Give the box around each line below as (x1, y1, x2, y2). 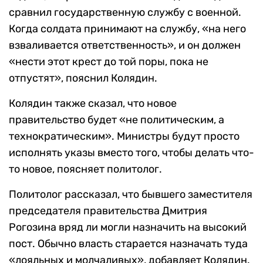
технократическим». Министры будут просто (9, 130, 240, 143)
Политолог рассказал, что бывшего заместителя (9, 188, 252, 201)
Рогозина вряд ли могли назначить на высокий (9, 221, 247, 234)
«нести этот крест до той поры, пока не (9, 55, 208, 69)
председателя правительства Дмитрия (9, 204, 207, 218)
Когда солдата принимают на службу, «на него (9, 22, 246, 36)
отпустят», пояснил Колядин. (9, 72, 157, 85)
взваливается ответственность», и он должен (9, 39, 241, 52)
